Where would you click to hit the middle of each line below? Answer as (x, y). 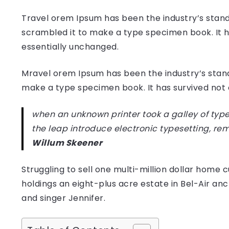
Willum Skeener (67, 143)
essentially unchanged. (70, 47)
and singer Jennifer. (63, 198)
